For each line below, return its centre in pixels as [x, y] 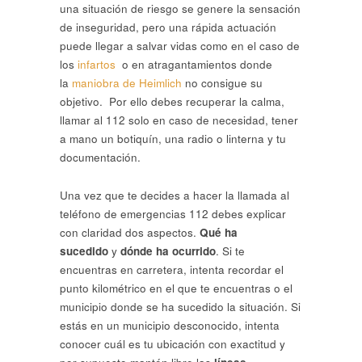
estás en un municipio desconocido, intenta [170, 325]
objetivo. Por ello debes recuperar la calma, [172, 102]
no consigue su [222, 83]
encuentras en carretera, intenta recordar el [172, 269]
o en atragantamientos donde [194, 65]
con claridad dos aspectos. [128, 232]
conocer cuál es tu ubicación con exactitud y [173, 343]
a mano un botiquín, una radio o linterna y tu [173, 139]
